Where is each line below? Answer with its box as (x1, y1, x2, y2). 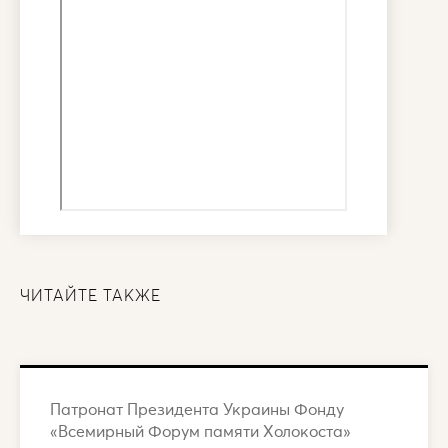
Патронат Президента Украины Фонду (50, 397, 344, 419)
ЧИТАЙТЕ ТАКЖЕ (20, 283, 161, 305)
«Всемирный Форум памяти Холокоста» (50, 419, 351, 441)
